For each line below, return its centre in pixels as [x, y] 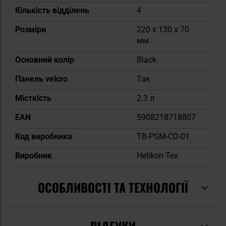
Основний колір [45, 60]
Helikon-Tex [157, 155]
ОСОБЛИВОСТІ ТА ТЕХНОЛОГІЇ [113, 187]
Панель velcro [41, 79]
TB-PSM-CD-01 [163, 136]
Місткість [33, 98]
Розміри [31, 29]
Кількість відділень [52, 10]
